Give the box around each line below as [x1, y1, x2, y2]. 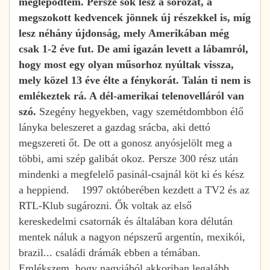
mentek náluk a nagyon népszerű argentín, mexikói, [19, 230, 245, 243]
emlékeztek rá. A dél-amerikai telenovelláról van [19, 89, 244, 102]
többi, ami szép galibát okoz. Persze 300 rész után [19, 152, 238, 165]
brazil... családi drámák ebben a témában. [19, 246, 201, 259]
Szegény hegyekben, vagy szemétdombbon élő [36, 105, 243, 118]
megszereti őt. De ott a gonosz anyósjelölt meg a [19, 136, 232, 149]
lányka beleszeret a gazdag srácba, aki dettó [19, 121, 210, 133]
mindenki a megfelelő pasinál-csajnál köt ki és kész [19, 168, 244, 180]
